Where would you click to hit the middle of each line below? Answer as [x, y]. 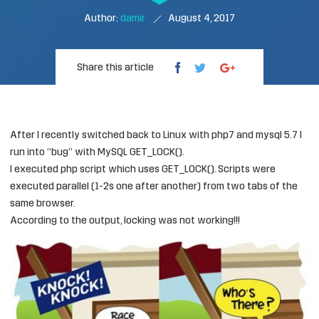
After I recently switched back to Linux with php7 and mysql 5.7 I [156, 136]
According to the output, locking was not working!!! [125, 221]
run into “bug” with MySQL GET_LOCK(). [97, 153]
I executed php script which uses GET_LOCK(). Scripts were [143, 170]
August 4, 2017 [202, 19]
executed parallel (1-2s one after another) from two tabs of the [154, 187]
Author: [102, 19]
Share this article [115, 68]
